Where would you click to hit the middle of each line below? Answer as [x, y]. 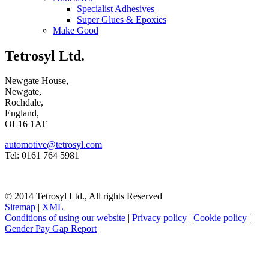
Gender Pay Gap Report [51, 229]
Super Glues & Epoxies [122, 19]
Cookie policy [220, 218]
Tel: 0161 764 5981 [42, 156]
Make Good [76, 30]
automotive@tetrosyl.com [53, 145]
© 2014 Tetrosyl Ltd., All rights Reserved [83, 196]
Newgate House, [37, 81]
